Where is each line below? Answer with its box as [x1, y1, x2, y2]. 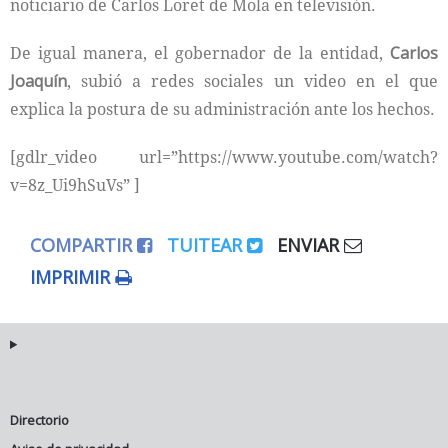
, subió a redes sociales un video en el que [67, 70, 438, 92]
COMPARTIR [30, 233, 137, 257]
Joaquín [10, 70, 67, 92]
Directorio [10, 411, 69, 429]
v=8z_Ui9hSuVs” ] [10, 174, 140, 196]
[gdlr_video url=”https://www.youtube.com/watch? [10, 146, 438, 168]
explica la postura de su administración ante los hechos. [10, 98, 435, 120]
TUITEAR [167, 233, 247, 257]
